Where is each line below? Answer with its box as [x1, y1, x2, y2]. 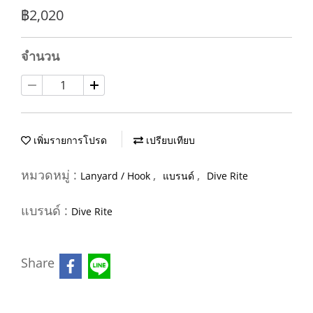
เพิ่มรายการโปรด [31, 133, 107, 147]
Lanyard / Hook [80, 169, 153, 182]
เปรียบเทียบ [143, 133, 195, 147]
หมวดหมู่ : [21, 166, 80, 183]
